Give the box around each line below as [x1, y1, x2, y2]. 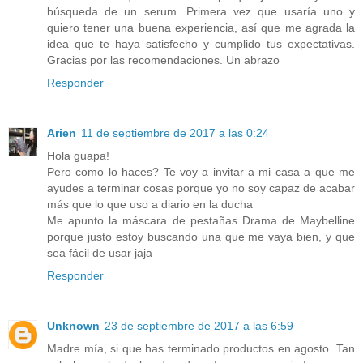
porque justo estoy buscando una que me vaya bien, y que [47, 229, 355, 243]
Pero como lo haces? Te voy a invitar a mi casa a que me [47, 164, 355, 178]
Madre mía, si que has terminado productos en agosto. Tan [47, 341, 355, 355]
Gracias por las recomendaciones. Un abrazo [47, 53, 280, 66]
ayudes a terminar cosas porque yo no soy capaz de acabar [47, 181, 355, 194]
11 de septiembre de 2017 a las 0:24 [81, 126, 269, 139]
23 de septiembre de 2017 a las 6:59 [105, 318, 293, 332]
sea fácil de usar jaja [47, 246, 152, 259]
